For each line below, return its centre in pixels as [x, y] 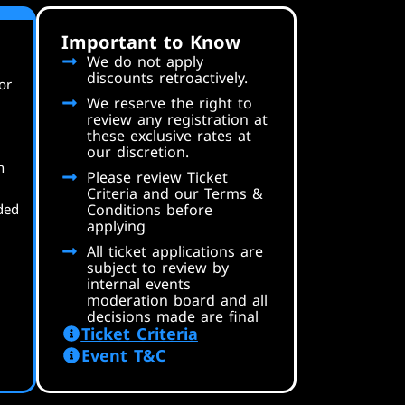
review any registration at [177, 119]
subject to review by [157, 268]
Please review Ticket [157, 177]
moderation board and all [177, 300]
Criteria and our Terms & [174, 193]
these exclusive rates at [169, 136]
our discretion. [137, 152]
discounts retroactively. [167, 78]
